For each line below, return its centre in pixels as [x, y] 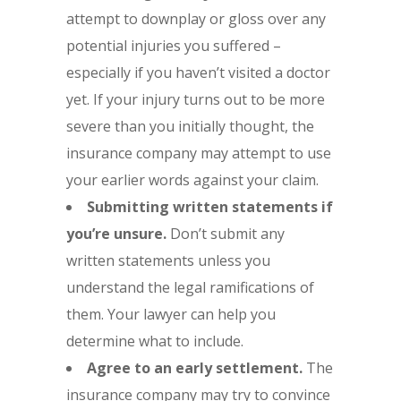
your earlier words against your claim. [192, 179]
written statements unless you [168, 260]
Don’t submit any [227, 233]
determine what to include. [155, 341]
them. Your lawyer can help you [171, 314]
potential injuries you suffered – [174, 45]
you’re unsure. [118, 233]
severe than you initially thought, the [190, 126]
